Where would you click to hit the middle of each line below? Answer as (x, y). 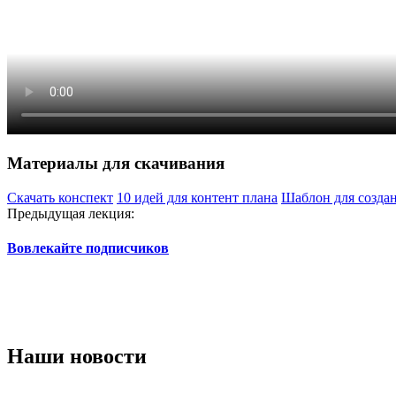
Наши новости (77, 357)
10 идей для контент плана (197, 198)
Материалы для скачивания (116, 164)
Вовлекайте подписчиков (88, 248)
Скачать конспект (60, 198)
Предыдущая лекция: (71, 214)
